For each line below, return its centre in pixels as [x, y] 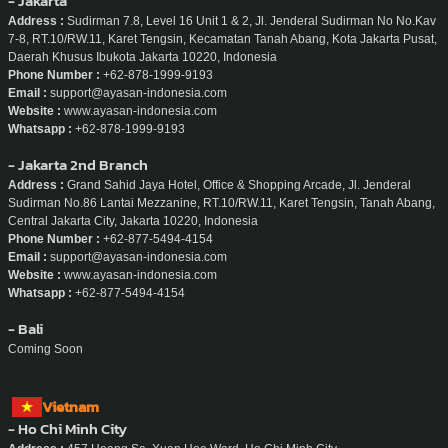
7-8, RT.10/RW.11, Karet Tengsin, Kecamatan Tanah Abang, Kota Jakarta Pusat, [222, 38]
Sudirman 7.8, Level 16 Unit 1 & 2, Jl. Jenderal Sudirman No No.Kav [250, 20]
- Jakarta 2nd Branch [78, 164]
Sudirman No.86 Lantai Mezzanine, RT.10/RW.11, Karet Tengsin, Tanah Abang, [221, 202]
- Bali [25, 328]
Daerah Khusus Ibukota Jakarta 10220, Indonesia [142, 56]
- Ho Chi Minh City [67, 428]
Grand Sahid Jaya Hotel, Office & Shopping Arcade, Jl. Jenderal [237, 184]
